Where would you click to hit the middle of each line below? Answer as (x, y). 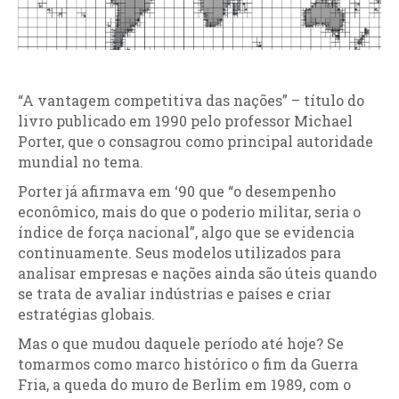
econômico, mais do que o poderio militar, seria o (189, 212)
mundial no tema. (81, 162)
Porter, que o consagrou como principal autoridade (195, 141)
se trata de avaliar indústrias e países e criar (175, 293)
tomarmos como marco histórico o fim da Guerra (188, 364)
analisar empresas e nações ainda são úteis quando (197, 273)
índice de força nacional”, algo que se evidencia (186, 232)
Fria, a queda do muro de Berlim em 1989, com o (184, 384)
